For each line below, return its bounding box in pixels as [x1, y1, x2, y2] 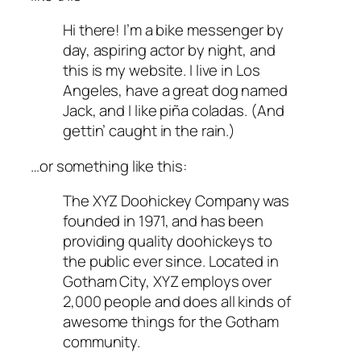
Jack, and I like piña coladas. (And [63, 100, 284, 122]
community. [63, 331, 141, 353]
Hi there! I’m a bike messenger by [63, 19, 284, 41]
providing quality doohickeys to [63, 230, 272, 252]
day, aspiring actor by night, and [63, 39, 276, 61]
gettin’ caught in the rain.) [63, 120, 236, 142]
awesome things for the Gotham [63, 311, 280, 333]
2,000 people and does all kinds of [63, 291, 291, 313]
